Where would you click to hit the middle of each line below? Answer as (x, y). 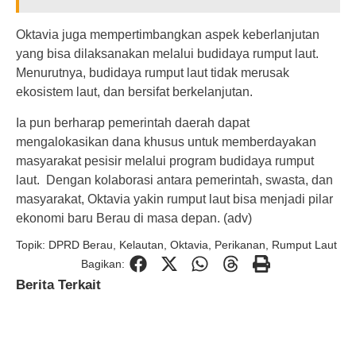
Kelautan (141, 245)
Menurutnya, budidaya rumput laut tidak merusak (153, 73)
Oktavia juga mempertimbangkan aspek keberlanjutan (168, 35)
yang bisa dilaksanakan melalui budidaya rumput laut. (167, 54)
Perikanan (240, 245)
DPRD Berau (81, 245)
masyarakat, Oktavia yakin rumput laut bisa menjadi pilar (174, 199)
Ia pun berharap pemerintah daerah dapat (133, 122)
